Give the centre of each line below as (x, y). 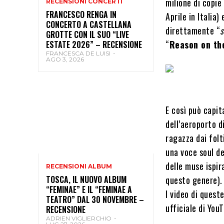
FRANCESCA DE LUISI (78, 53)
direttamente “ (193, 30)
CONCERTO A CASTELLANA (89, 24)
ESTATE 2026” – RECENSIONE (94, 44)
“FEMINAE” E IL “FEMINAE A (89, 189)
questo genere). (194, 180)
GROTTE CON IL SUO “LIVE (87, 34)
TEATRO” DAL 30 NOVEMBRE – (95, 199)
